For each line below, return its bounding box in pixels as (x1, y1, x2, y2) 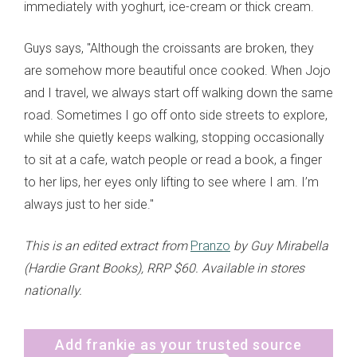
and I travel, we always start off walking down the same (24, 85, 333, 101)
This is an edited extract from (24, 238, 190, 254)
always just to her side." (24, 197, 154, 213)
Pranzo (190, 238, 230, 254)
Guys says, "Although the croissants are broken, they (24, 41, 314, 57)
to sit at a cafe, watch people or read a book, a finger (24, 152, 322, 168)
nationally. (24, 283, 85, 299)
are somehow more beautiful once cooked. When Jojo (24, 63, 331, 79)
